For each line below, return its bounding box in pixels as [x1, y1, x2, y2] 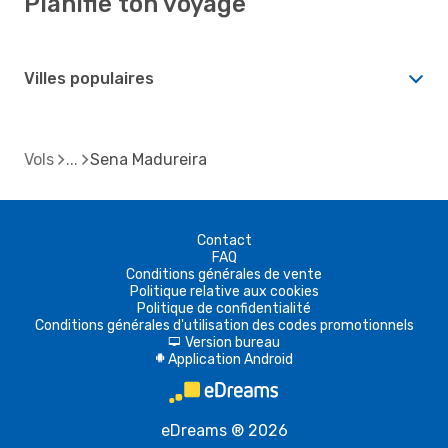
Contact [196, 231, 252, 249]
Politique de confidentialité [137, 299, 311, 317]
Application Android [167, 350, 293, 368]
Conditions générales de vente [126, 265, 322, 283]
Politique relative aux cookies [129, 282, 319, 300]
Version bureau [185, 333, 280, 351]
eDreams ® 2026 [160, 420, 288, 440]
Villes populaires [24, 68, 154, 88]
